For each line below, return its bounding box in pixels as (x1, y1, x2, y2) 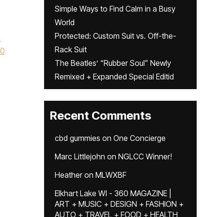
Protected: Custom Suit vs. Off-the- (55, 31, 176, 41)
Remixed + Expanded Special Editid (55, 72, 174, 81)
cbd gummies (55, 133, 100, 143)
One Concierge (113, 133, 166, 143)
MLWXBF (95, 170, 126, 180)
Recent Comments (50, 108, 151, 123)
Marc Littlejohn (55, 152, 105, 161)
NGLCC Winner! (118, 152, 172, 161)
